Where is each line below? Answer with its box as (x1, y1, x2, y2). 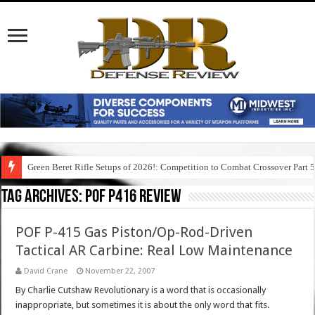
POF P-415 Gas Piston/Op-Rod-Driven (15, 224, 253, 241)
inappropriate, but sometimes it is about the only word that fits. (15, 300, 270, 311)
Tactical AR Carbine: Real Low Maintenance (15, 242, 293, 259)
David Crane (24, 266, 68, 276)
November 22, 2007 (85, 266, 155, 276)
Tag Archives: (1, 188, 86, 207)
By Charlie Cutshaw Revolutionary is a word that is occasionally (15, 285, 266, 296)
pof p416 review (85, 188, 182, 207)
